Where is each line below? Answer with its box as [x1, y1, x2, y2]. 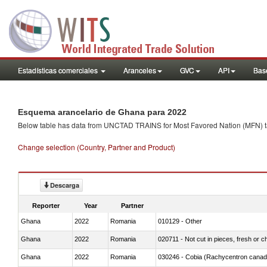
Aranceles [123, 65, 156, 75]
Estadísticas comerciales [18, 65, 100, 75]
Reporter [32, 201, 60, 209]
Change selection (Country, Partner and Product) [18, 142, 175, 152]
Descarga [50, 181, 79, 190]
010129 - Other [158, 217, 202, 225]
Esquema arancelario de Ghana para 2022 [18, 107, 187, 117]
